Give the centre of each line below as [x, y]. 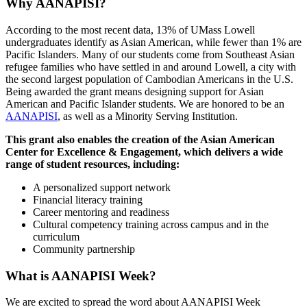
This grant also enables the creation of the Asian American [140, 139]
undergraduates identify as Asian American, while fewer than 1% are [153, 42]
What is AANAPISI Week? [81, 275]
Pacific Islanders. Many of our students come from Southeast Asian [150, 54]
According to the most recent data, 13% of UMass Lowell [130, 29]
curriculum [56, 236]
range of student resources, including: [93, 164]
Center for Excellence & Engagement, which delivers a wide [144, 151]
